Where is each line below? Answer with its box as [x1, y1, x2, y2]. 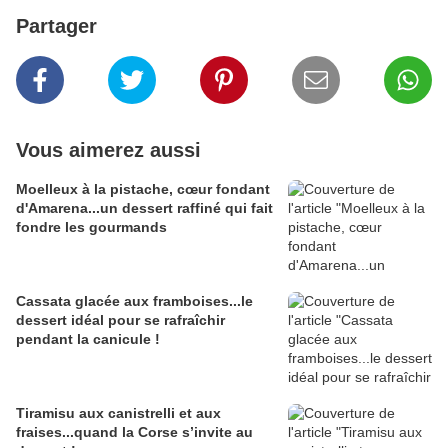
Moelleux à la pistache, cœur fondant [16, 181, 270, 198]
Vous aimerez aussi [16, 139, 201, 162]
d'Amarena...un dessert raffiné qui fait [16, 200, 273, 217]
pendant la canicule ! [16, 331, 160, 348]
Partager [16, 15, 97, 38]
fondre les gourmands [16, 219, 167, 236]
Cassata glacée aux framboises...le [16, 293, 253, 310]
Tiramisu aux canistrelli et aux [16, 405, 221, 422]
